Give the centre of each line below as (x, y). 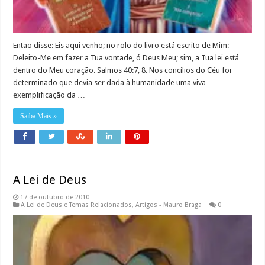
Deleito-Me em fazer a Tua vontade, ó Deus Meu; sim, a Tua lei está (126, 58)
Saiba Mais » (39, 116)
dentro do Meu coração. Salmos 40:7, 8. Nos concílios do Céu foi (122, 70)
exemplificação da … (49, 95)
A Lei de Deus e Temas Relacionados (77, 205)
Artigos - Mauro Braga (169, 205)
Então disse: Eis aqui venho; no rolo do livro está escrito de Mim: (121, 45)
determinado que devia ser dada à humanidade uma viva (110, 83)
